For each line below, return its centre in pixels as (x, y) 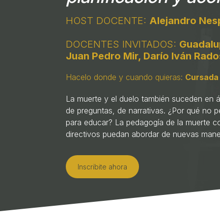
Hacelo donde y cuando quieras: (126, 77)
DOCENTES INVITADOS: (123, 44)
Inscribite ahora (103, 167)
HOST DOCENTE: (108, 21)
